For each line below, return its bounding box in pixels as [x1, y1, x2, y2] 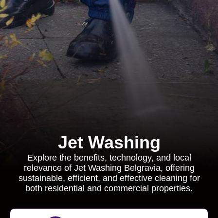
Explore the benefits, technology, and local [27, 153, 191, 163]
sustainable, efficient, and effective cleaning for [18, 173, 200, 183]
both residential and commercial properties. [25, 183, 193, 193]
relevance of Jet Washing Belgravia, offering [23, 163, 195, 173]
